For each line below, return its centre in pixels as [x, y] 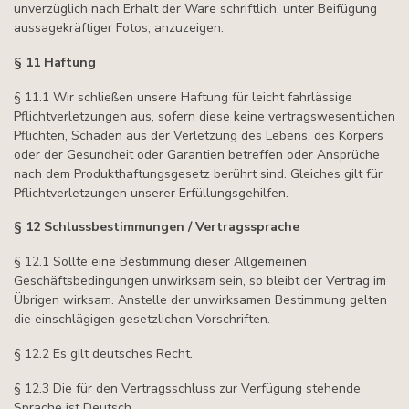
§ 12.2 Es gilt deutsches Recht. [103, 354]
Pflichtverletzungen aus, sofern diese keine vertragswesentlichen [204, 116]
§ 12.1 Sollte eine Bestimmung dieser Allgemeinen [160, 262]
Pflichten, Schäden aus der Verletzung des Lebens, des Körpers [199, 135]
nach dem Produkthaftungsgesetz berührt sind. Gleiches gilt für [198, 173]
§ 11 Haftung [55, 62]
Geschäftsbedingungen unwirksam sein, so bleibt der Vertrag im [200, 281]
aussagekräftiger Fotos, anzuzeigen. [119, 28]
